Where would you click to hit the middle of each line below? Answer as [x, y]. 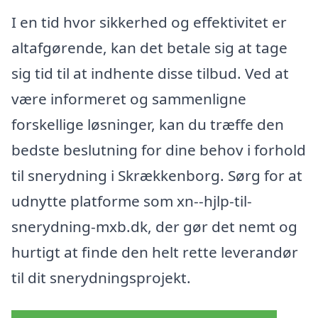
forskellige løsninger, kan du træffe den [148, 124]
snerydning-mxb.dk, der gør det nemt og [154, 226]
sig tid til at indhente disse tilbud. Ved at [150, 73]
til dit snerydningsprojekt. [101, 277]
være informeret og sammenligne [129, 98]
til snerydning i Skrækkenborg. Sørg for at [157, 175]
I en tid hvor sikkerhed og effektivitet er [149, 22]
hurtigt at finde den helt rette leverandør [155, 252]
